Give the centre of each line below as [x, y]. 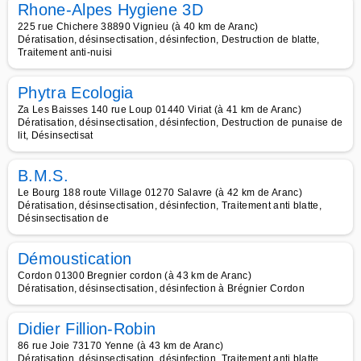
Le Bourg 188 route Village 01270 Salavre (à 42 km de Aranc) [160, 193]
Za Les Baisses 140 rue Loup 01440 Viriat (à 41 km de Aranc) [160, 110]
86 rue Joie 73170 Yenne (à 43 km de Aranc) [121, 346]
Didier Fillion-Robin [87, 329]
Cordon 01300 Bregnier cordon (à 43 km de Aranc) [135, 276]
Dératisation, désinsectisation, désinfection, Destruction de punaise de [180, 122]
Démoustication [75, 259]
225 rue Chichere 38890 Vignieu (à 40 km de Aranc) [138, 27]
